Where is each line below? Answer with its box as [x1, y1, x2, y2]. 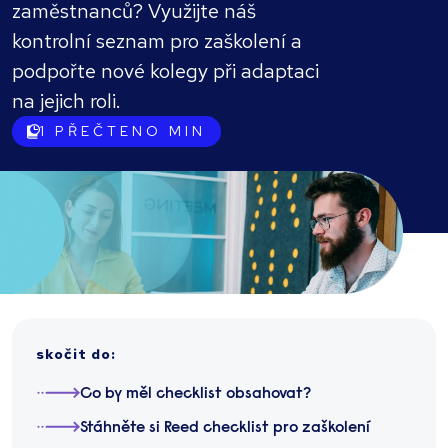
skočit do [36, 345, 111, 364]
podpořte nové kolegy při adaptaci [12, 58, 319, 84]
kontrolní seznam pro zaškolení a [12, 28, 302, 54]
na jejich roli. [12, 88, 121, 114]
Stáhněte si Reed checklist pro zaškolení [80, 420, 370, 437]
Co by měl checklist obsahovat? [80, 386, 311, 403]
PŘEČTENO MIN [55, 122, 206, 140]
